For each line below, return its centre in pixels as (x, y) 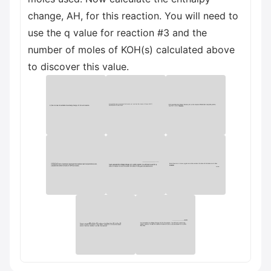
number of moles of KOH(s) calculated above (131, 50)
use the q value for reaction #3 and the (117, 33)
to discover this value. (78, 67)
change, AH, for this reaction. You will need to (133, 16)
